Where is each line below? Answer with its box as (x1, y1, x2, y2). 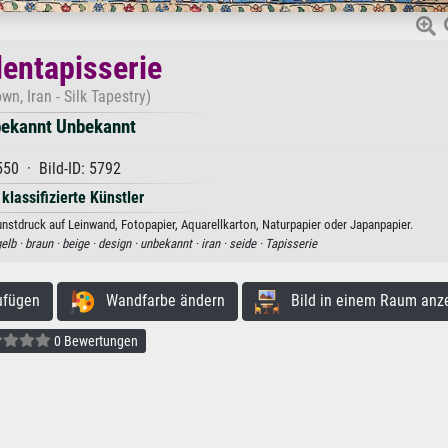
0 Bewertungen (50, 332, 138, 349)
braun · (25, 235, 62, 251)
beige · (62, 235, 98, 251)
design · (98, 235, 140, 251)
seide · (229, 235, 265, 251)
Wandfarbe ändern (93, 290, 225, 310)
